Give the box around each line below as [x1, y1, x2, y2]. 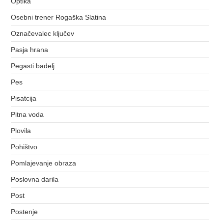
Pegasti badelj [11, 61, 55, 70]
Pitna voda [11, 110, 44, 118]
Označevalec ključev [11, 29, 75, 37]
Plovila [11, 126, 31, 135]
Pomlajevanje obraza [11, 159, 77, 167]
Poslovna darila [11, 175, 59, 183]
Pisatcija [11, 94, 37, 102]
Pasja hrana [11, 45, 49, 54]
